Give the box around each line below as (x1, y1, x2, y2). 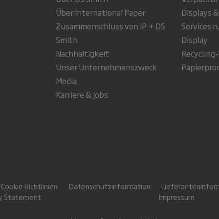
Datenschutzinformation (68, 180, 151, 192)
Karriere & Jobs (55, 88, 108, 101)
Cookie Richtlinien (1, 180, 58, 192)
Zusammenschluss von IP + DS (55, 20, 165, 32)
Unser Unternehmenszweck (55, 61, 157, 73)
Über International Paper (55, 6, 145, 19)
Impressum (158, 191, 195, 202)
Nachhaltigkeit (55, 47, 109, 60)
